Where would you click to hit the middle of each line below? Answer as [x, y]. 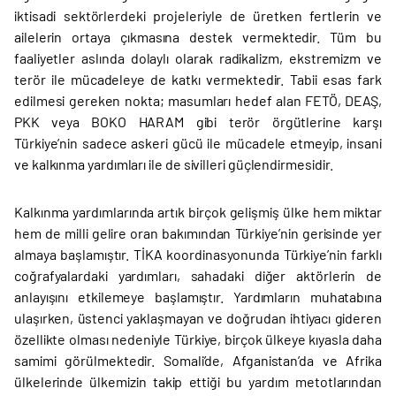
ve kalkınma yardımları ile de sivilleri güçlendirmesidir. [175, 164]
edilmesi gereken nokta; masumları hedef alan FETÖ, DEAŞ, [198, 100]
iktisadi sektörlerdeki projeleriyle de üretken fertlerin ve [198, 15]
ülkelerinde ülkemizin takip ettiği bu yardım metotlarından [198, 381]
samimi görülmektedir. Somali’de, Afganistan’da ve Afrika [198, 360]
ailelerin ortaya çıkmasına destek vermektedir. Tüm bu [198, 37]
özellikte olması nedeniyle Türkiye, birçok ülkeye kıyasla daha [198, 339]
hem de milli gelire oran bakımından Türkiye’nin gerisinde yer [198, 233]
